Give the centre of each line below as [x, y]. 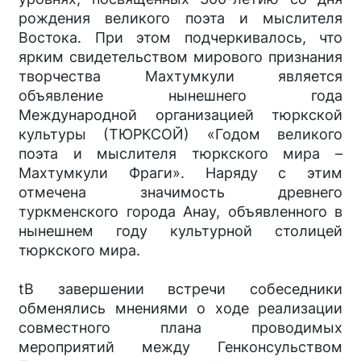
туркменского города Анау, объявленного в [180, 211]
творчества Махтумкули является [180, 76]
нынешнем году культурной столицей [180, 230]
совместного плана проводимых [180, 327]
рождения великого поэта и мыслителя [180, 18]
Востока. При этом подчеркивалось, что [180, 37]
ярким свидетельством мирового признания [180, 56]
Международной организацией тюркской [180, 114]
